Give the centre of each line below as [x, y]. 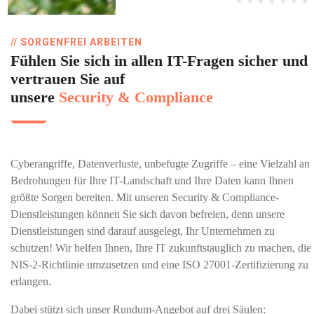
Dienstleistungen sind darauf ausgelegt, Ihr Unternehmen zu [143, 231]
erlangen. [31, 281]
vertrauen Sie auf [68, 79]
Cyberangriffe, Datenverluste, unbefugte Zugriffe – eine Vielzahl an [160, 164]
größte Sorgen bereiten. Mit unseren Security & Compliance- [145, 197]
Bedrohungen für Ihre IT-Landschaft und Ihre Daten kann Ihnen [152, 180]
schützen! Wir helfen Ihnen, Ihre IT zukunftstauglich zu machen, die [161, 248]
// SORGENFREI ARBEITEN [76, 42]
